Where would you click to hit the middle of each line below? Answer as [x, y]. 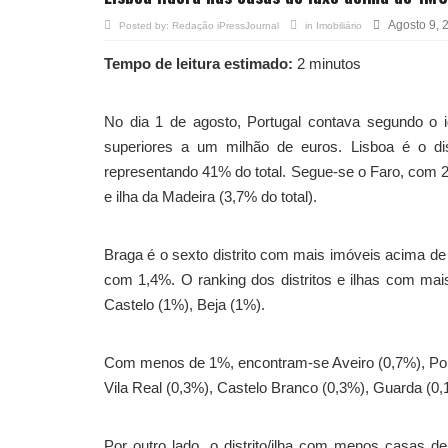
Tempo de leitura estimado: [198, 63]
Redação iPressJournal [225, 25]
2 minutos [327, 63]
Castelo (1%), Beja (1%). [184, 304]
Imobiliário [339, 25]
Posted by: [145, 25]
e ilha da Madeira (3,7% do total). [210, 196]
